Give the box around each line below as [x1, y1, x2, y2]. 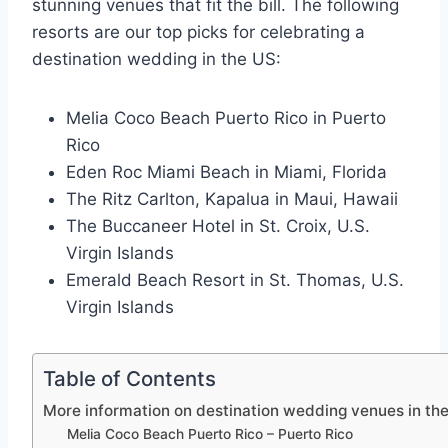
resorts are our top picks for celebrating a [32, 22, 365, 43]
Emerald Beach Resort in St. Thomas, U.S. [66, 270, 404, 291]
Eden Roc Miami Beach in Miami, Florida [66, 162, 387, 183]
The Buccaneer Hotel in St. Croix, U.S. [66, 216, 370, 237]
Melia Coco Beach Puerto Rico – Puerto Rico [67, 426, 354, 443]
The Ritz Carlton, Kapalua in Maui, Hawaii [66, 189, 398, 210]
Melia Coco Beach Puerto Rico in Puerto [66, 108, 386, 129]
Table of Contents [43, 366, 216, 392]
